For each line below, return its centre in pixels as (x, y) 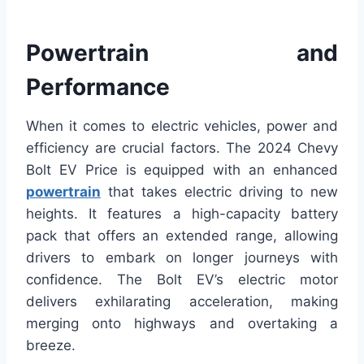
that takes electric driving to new (219, 192)
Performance (98, 87)
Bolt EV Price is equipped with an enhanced (182, 170)
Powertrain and (182, 53)
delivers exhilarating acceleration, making (182, 302)
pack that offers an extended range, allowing (182, 236)
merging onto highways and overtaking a (182, 324)
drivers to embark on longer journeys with (182, 258)
